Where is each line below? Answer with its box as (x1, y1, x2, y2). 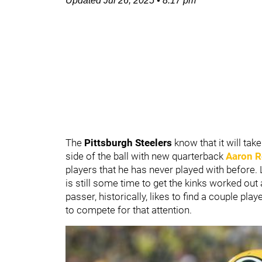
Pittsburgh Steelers (84, 137, 174, 149)
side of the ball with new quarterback (65, 150, 226, 162)
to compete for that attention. (65, 204, 192, 216)
